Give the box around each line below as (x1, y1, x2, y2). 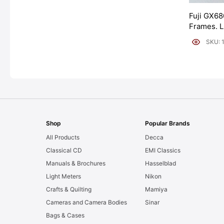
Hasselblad (145, 159, 176, 167)
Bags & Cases (46, 211, 84, 219)
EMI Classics (145, 146, 181, 154)
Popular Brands (145, 119, 190, 127)
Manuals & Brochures (46, 159, 105, 167)
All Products (46, 133, 79, 141)
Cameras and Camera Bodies (46, 198, 127, 206)
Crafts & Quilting (46, 185, 91, 193)
